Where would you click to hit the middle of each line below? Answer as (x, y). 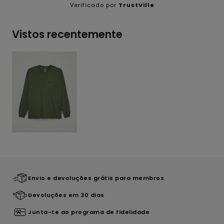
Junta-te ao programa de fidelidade (89, 212)
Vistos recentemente (67, 34)
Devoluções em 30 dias (66, 195)
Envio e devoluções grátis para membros (96, 178)
